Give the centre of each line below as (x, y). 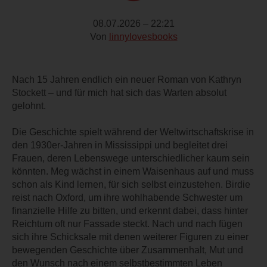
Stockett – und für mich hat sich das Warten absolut (119, 92)
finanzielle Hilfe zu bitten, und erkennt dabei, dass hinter (130, 210)
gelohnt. (29, 105)
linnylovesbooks (143, 36)
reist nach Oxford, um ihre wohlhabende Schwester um (127, 197)
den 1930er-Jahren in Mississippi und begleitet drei (120, 145)
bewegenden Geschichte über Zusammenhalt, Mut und (128, 250)
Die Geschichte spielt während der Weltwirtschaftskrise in (133, 132)
